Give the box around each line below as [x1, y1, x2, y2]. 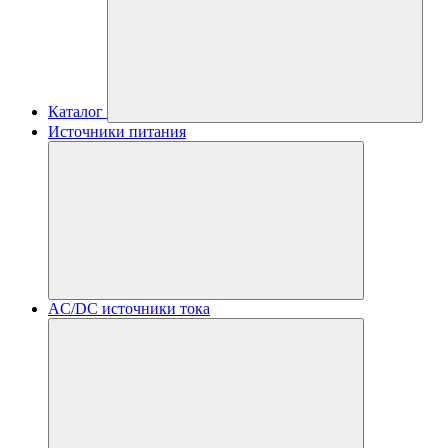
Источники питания [48, 123, 186, 140]
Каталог [48, 103, 103, 120]
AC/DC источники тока [48, 300, 210, 317]
